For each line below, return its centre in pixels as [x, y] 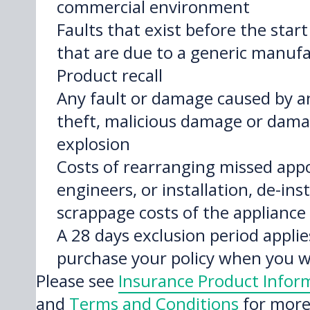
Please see [77, 281]
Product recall [109, 75]
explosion [93, 144]
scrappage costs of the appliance [181, 212]
